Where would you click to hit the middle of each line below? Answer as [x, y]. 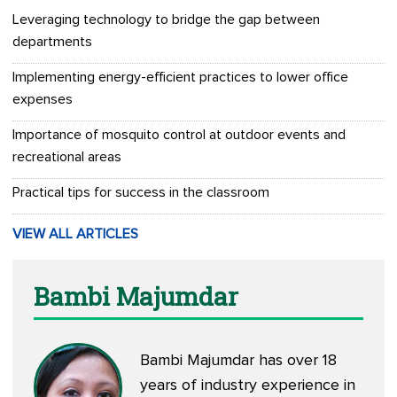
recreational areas [67, 157]
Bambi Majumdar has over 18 [238, 361]
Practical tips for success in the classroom [141, 193]
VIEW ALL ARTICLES [75, 234]
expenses [43, 100]
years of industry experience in [248, 386]
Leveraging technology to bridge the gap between [166, 20]
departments [52, 42]
